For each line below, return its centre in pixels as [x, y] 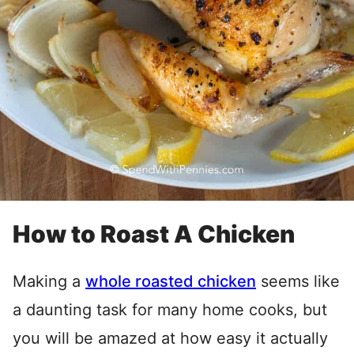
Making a [49, 282]
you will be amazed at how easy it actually [170, 339]
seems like [298, 282]
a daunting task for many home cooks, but [170, 310]
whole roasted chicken [171, 282]
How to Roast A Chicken [154, 234]
